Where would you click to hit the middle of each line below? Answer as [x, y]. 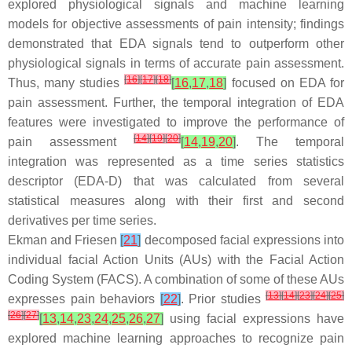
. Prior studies [223, 299]
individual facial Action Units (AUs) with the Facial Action [176, 260]
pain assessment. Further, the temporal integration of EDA [176, 103]
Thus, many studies [66, 83]
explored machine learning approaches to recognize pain [176, 338]
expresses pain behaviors [84, 299]
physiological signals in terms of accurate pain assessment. [176, 63]
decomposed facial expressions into [243, 240]
